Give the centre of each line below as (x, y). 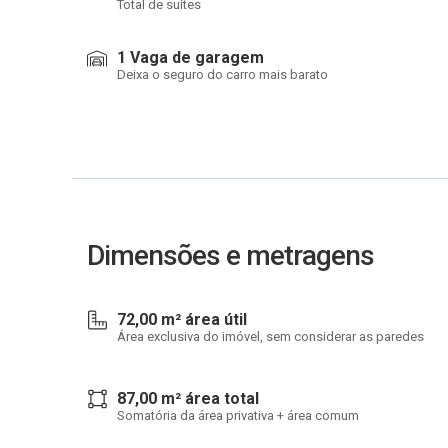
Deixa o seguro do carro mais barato (222, 74)
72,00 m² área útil (182, 319)
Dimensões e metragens (230, 255)
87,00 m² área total (188, 398)
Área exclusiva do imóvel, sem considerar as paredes (270, 336)
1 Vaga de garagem (190, 57)
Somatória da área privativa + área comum (238, 415)
